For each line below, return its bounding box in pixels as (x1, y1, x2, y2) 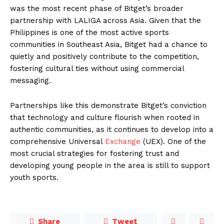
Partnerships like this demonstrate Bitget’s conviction (10, 101, 206, 110)
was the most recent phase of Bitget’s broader (10, 4, 183, 13)
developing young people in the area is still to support (10, 161, 210, 170)
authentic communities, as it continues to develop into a (10, 125, 213, 134)
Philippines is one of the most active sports (10, 28, 169, 37)
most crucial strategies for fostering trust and (10, 149, 179, 158)
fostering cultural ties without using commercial (10, 64, 184, 73)
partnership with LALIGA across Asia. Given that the (10, 16, 201, 25)
